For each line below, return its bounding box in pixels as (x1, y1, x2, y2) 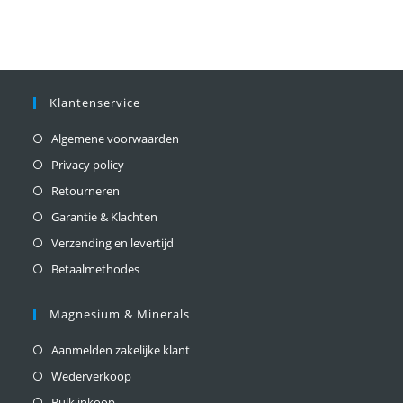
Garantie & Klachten (51, 208, 158, 225)
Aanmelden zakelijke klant (51, 341, 191, 358)
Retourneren (51, 182, 121, 199)
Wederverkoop (51, 367, 132, 384)
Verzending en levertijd (51, 234, 175, 251)
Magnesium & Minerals (49, 305, 191, 322)
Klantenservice (49, 94, 141, 111)
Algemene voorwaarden (51, 130, 180, 147)
